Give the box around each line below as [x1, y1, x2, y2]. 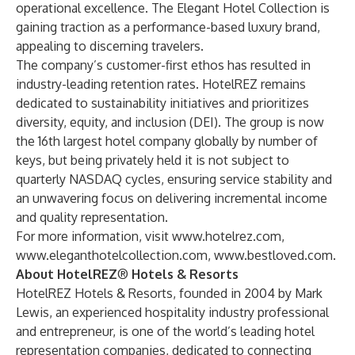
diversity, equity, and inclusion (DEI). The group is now [16, 114, 324, 130]
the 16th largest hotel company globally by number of [16, 133, 318, 149]
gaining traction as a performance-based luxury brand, [16, 19, 320, 35]
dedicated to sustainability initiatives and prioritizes [16, 95, 309, 111]
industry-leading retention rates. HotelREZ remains [16, 76, 306, 92]
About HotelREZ [16, 266, 117, 282]
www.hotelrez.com [172, 228, 281, 244]
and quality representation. [16, 209, 168, 225]
